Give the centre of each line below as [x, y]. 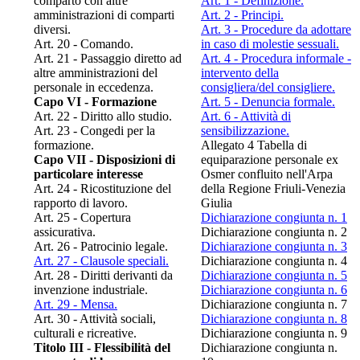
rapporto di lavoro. [81, 202]
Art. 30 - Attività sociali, [95, 318]
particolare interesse [88, 174]
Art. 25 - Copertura [82, 217]
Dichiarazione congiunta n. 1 [274, 217]
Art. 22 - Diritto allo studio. [103, 116]
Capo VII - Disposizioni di [104, 159]
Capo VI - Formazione [95, 101]
